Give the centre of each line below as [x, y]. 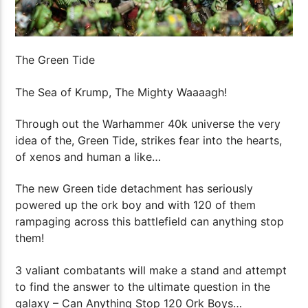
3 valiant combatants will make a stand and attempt [151, 270]
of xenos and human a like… [88, 157]
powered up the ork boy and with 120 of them [136, 205]
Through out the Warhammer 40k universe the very [148, 124]
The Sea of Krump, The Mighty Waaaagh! [121, 92]
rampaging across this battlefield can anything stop [150, 222]
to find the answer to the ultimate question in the [143, 286]
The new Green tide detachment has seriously [134, 189]
